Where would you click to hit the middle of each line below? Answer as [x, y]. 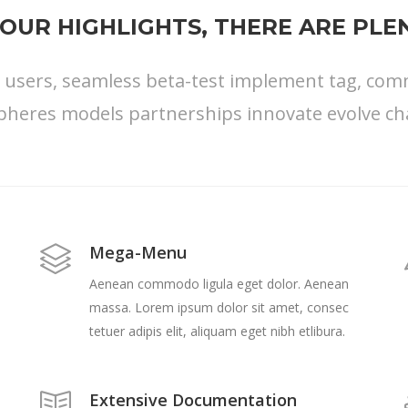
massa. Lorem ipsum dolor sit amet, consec [219, 308]
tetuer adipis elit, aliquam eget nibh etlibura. [217, 331]
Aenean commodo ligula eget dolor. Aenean [219, 284]
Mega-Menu [138, 253]
